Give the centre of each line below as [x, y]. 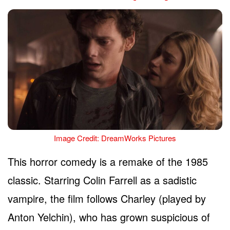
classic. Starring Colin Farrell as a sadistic [102, 180]
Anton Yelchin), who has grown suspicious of [109, 217]
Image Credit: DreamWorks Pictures [115, 138]
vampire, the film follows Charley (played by [107, 198]
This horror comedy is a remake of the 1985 [108, 161]
